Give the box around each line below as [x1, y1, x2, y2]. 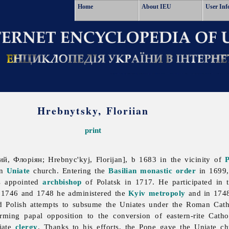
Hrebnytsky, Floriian [37, 103, 149, 118]
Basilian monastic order [108, 166, 196, 175]
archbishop [42, 177, 82, 187]
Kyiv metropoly [128, 189, 186, 198]
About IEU [142, 3, 171, 10]
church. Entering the [30, 166, 109, 175]
